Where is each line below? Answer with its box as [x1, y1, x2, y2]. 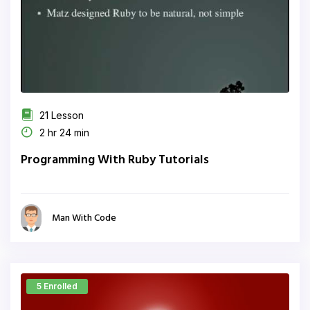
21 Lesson [37, 109, 84, 121]
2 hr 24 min [37, 127, 89, 138]
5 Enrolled [37, 281, 77, 291]
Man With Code [52, 210, 116, 226]
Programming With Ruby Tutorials [21, 150, 209, 170]
